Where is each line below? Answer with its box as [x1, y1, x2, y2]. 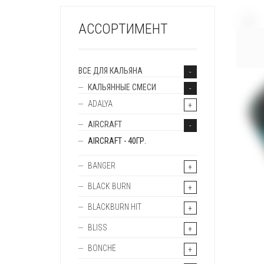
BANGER [88, 161, 115, 170]
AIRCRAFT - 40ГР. [88, 136, 146, 146]
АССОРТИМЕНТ [78, 21, 168, 37]
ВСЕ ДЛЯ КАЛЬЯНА [78, 66, 143, 75]
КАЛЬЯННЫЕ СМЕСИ [88, 82, 156, 92]
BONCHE [88, 243, 116, 253]
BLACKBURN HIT [88, 202, 141, 212]
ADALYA [88, 99, 113, 108]
